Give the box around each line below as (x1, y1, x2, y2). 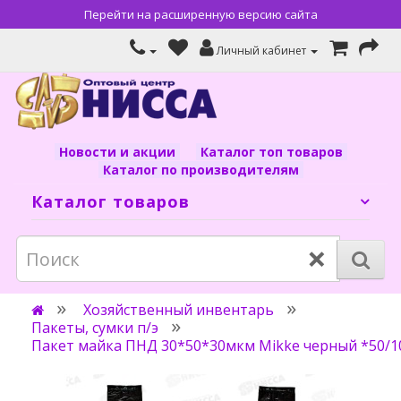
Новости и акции (58, 143, 175, 160)
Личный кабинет (217, 43, 306, 58)
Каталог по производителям (102, 161, 299, 178)
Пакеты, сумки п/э (31, 318, 158, 337)
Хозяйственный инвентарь (83, 300, 274, 320)
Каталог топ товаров (200, 143, 343, 160)
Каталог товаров (31, 191, 190, 212)
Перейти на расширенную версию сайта (83, 6, 318, 22)
